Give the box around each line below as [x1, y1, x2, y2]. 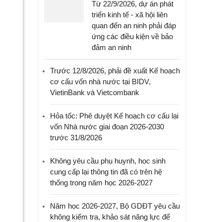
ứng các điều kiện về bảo [92, 32, 173, 41]
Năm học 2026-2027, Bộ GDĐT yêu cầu [50, 202, 180, 210]
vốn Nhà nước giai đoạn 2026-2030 [50, 122, 164, 131]
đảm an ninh [92, 43, 131, 52]
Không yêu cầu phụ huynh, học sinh [50, 157, 166, 165]
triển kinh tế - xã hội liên [92, 10, 167, 19]
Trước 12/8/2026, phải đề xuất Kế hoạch [50, 66, 180, 75]
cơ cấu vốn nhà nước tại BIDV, [50, 77, 151, 86]
